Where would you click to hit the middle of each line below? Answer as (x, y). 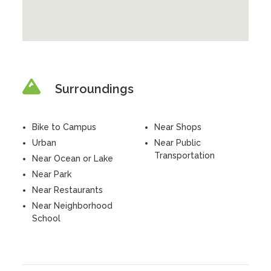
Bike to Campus (64, 127)
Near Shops (178, 127)
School (47, 218)
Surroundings (95, 89)
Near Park (52, 174)
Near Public (178, 143)
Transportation (184, 155)
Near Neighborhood (73, 206)
